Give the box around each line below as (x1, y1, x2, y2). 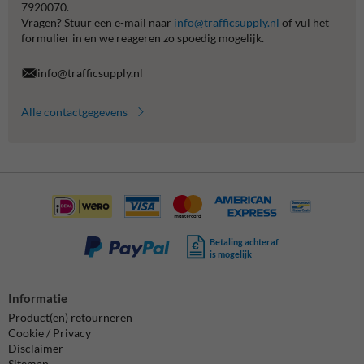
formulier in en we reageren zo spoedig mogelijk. (21, 30, 264, 45)
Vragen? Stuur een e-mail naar (21, 15, 174, 29)
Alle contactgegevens (21, 104, 128, 119)
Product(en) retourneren (8, 310, 132, 325)
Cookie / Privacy (8, 326, 91, 340)
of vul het (279, 15, 329, 29)
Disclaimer (8, 341, 63, 356)
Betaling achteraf (210, 236, 279, 247)
